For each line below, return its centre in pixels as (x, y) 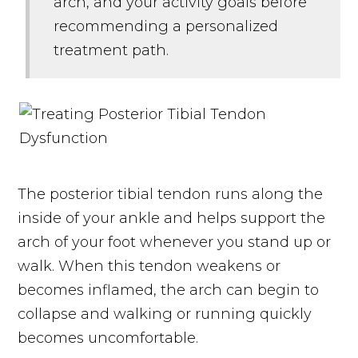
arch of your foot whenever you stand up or (175, 242)
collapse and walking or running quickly (165, 314)
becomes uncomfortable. (110, 338)
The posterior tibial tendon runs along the (171, 194)
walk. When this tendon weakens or (149, 266)
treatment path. (111, 50)
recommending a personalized (166, 26)
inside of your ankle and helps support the (172, 218)
